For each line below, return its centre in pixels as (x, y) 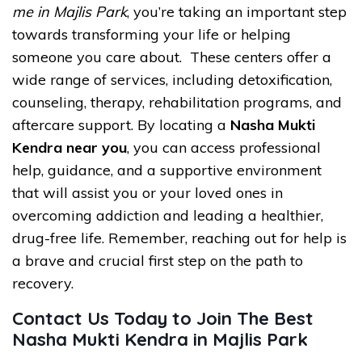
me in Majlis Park (69, 12)
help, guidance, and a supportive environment (167, 170)
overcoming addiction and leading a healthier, (168, 215)
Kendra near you (69, 147)
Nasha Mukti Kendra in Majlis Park (160, 339)
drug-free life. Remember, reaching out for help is (179, 238)
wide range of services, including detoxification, (172, 80)
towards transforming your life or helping (152, 34)
